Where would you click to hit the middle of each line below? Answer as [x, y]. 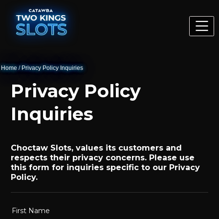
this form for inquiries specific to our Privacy [106, 168]
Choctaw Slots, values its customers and [97, 148]
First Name [31, 210]
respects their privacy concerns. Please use [103, 158]
